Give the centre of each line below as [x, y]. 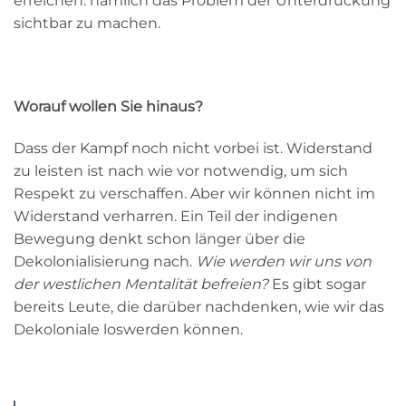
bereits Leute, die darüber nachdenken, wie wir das [199, 306]
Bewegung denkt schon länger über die [159, 238]
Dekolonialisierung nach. [105, 261]
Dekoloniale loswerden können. [128, 329]
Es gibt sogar [317, 284]
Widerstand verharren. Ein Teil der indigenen [176, 216]
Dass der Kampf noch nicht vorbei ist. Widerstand [193, 148]
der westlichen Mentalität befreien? [141, 284]
